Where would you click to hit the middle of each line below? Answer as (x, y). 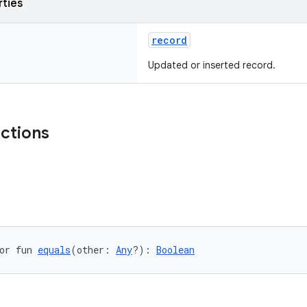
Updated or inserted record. (212, 65)
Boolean (175, 250)
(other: (93, 250)
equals (54, 250)
